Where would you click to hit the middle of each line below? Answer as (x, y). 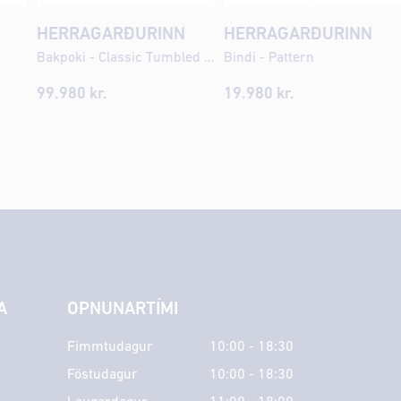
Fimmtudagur (110, 347)
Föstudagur (102, 375)
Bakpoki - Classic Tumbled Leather (209, 58)
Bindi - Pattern (269, 58)
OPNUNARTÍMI (122, 309)
